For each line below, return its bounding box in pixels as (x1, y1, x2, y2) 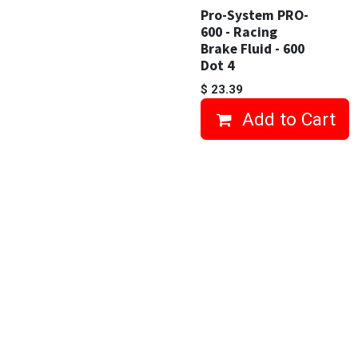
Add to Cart (241, 108, 336, 129)
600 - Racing (201, 23, 277, 41)
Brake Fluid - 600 (201, 40, 304, 58)
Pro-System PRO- (201, 6, 308, 24)
